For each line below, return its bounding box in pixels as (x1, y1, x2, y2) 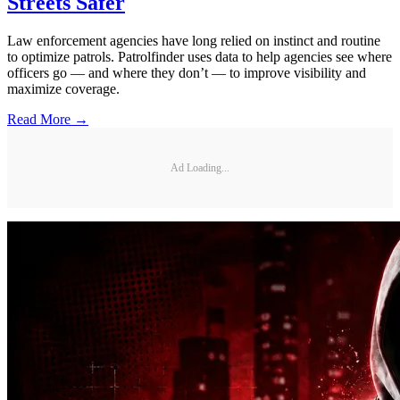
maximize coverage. (7, 81, 120, 96)
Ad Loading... (171, 161, 229, 174)
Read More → (7, 112, 88, 127)
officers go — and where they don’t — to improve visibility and (7, 65, 366, 80)
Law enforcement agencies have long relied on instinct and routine (7, 33, 380, 48)
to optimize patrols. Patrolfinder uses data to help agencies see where (7, 49, 392, 64)
